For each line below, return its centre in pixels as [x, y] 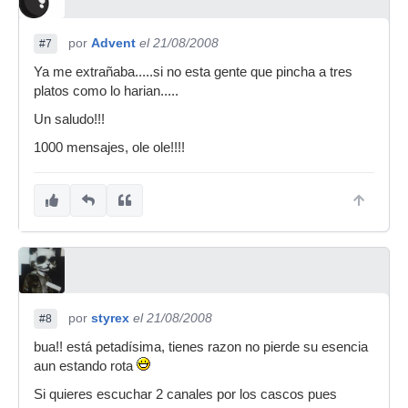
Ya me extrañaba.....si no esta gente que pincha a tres [193, 72]
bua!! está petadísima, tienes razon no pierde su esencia [201, 347]
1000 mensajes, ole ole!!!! [109, 148]
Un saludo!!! [69, 120]
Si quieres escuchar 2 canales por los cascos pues [185, 395]
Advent [113, 43]
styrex [110, 318]
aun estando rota [85, 367]
